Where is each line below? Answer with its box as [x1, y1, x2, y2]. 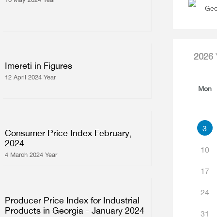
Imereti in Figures [5, 60, 73, 71]
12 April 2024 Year [5, 73, 56, 81]
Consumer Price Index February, [5, 127, 132, 138]
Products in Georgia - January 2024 [5, 205, 145, 216]
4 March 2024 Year [5, 151, 58, 158]
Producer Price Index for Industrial [5, 195, 140, 205]
